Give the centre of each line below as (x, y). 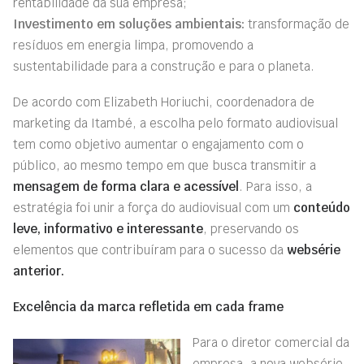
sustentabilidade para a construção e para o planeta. (164, 66)
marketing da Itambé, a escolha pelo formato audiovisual (175, 123)
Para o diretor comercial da (271, 342)
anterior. (39, 271)
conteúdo (322, 208)
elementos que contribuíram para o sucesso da (150, 250)
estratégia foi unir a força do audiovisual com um (153, 208)
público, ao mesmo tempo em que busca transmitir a (165, 165)
